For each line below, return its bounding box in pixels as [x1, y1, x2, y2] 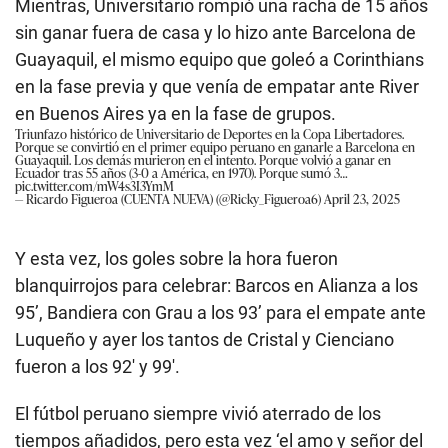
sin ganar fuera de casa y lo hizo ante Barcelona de [15, 22, 416, 44]
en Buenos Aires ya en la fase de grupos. [15, 103, 336, 125]
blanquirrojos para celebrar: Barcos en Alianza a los [15, 275, 418, 297]
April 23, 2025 [324, 189, 400, 209]
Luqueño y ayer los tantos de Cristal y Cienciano [15, 329, 394, 351]
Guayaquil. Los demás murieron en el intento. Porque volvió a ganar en [15, 150, 391, 170]
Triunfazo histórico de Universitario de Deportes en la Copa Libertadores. [15, 124, 404, 144]
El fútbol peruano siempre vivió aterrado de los [15, 403, 381, 425]
